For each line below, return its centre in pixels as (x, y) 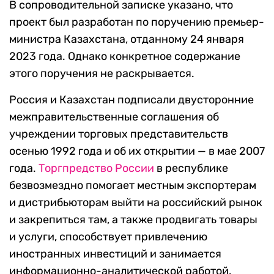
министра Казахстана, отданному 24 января (127, 39)
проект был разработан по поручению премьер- (137, 22)
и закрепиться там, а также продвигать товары (133, 220)
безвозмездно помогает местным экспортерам (133, 186)
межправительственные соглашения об (114, 117)
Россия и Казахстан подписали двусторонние (131, 100)
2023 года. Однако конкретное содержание (125, 57)
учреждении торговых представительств (119, 134)
